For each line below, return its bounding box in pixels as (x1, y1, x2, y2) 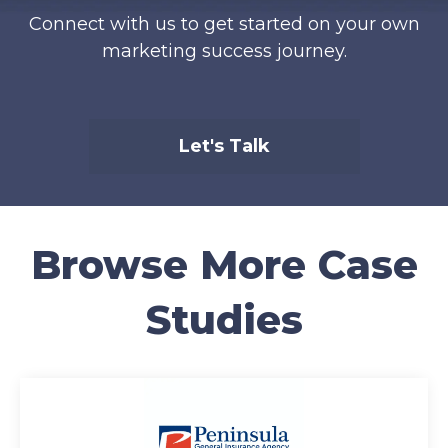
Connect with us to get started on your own (28, 13, 420, 36)
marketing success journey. (101, 40, 347, 63)
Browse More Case (30, 241, 418, 290)
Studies (145, 296, 303, 345)
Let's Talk (178, 135, 270, 158)
